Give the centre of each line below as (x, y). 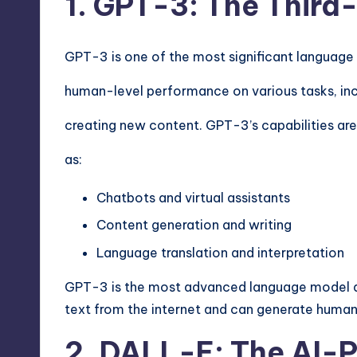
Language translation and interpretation (220, 252)
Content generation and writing (194, 225)
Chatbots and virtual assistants (193, 198)
